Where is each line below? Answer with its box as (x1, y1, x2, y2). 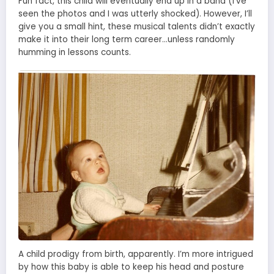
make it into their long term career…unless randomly (18, 33, 235, 45)
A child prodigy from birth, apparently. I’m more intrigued (18, 248, 253, 261)
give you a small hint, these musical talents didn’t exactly (18, 20, 255, 32)
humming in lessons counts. (18, 46, 131, 58)
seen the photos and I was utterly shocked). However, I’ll (18, 7, 252, 20)
